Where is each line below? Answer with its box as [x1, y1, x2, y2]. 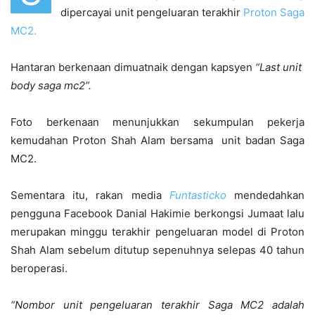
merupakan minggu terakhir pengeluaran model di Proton [11, 224, 304, 238]
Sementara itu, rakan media [11, 188, 162, 202]
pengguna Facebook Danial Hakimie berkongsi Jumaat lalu [11, 206, 304, 220]
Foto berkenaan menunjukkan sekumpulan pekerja [11, 115, 304, 129]
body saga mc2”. [11, 78, 91, 92]
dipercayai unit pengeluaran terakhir [60, 5, 243, 19]
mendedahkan [226, 188, 305, 202]
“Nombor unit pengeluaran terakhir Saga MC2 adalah [11, 297, 304, 311]
